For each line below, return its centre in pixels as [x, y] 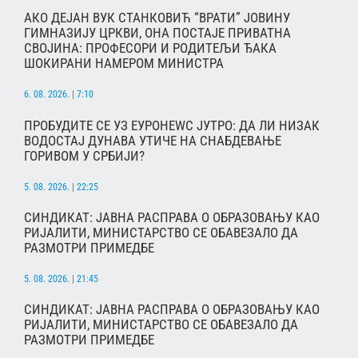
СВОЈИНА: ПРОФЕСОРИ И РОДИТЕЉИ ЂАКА [150, 48]
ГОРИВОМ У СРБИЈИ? [84, 155]
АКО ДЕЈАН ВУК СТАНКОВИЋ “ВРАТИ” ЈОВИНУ [157, 18]
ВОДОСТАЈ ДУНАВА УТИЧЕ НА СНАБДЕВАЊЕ [153, 140]
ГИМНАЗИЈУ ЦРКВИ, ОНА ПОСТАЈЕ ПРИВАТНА [157, 33]
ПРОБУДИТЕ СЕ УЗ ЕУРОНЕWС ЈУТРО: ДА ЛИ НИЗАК [172, 125]
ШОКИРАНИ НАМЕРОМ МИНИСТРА [124, 64]
